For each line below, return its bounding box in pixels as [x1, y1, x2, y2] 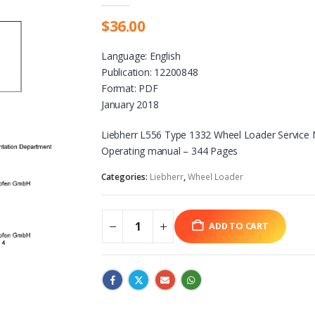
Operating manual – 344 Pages [101, 144, 238, 158]
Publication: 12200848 [101, 65, 198, 79]
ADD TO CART [209, 220, 269, 233]
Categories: [101, 170, 150, 183]
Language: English [101, 49, 181, 63]
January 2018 [101, 98, 159, 112]
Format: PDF [101, 82, 158, 96]
